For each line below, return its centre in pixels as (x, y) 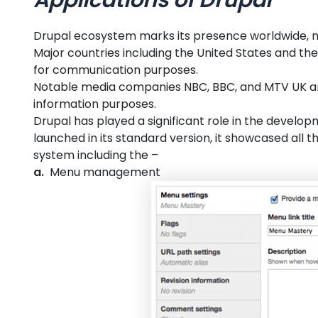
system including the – (96, 155)
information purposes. (95, 104)
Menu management (102, 172)
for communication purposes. (116, 70)
